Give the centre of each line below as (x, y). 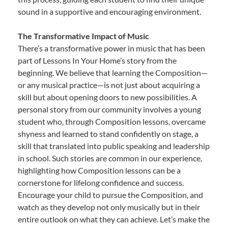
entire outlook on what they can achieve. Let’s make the (114, 219)
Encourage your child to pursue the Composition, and (110, 194)
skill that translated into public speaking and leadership (114, 146)
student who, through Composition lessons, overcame (112, 121)
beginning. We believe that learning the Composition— (113, 72)
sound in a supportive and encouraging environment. (109, 11)
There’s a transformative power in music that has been (111, 48)
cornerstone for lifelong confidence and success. (101, 182)
